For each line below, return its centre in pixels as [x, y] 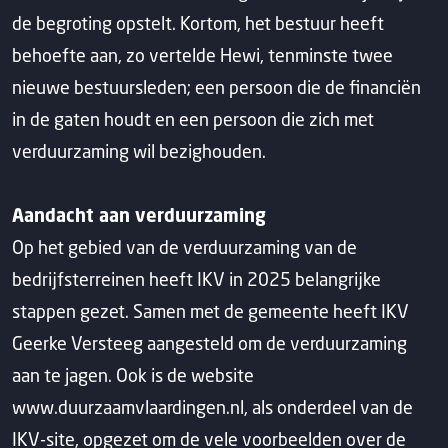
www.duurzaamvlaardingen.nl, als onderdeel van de [212, 407]
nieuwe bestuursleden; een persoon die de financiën [216, 87]
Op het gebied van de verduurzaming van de [184, 247]
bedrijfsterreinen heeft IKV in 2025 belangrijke [196, 279]
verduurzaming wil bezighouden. [139, 151]
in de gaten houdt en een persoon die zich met [193, 119]
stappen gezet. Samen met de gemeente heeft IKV [210, 311]
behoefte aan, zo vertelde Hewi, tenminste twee [202, 55]
